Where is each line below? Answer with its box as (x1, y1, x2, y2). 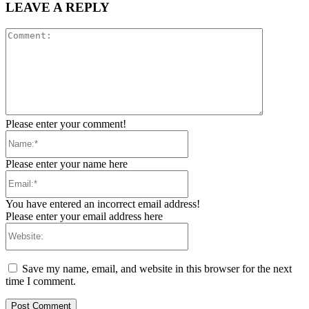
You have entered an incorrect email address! (6, 197, 200, 210)
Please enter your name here (6, 157, 128, 170)
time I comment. (6, 275, 76, 287)
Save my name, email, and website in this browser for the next (22, 262, 292, 275)
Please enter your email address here (6, 210, 163, 222)
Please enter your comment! (6, 117, 126, 130)
